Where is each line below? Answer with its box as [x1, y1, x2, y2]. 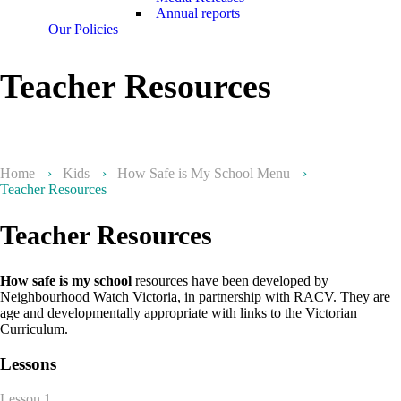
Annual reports [156, 5, 240, 21]
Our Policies [48, 21, 118, 38]
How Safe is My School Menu [117, 166, 290, 182]
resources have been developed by [132, 273, 328, 289]
